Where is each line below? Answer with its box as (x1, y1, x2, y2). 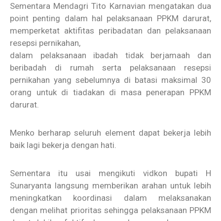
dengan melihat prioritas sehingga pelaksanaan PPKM (10, 205, 211, 216)
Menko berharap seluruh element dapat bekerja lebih (10, 128, 211, 138)
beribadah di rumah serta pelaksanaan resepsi (10, 63, 211, 73)
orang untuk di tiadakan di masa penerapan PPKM (10, 87, 211, 98)
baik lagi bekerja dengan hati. (10, 140, 116, 150)
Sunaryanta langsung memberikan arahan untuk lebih (10, 181, 211, 191)
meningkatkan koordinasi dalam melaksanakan (10, 193, 211, 203)
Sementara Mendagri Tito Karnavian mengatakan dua (10, 1, 211, 11)
